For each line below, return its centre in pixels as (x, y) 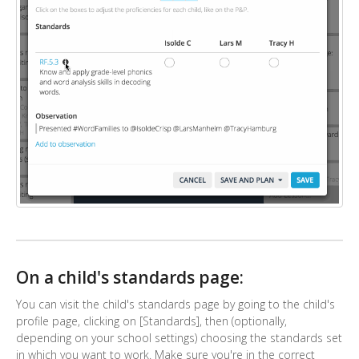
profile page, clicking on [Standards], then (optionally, (151, 321)
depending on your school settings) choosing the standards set (179, 338)
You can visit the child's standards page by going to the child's (175, 305)
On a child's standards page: (130, 277)
